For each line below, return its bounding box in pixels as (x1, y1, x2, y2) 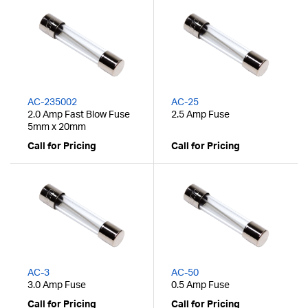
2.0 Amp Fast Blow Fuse (27, 110, 130, 120)
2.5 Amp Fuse (171, 110, 230, 120)
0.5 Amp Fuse (171, 280, 230, 291)
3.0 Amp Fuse (27, 280, 86, 291)
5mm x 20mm (27, 122, 86, 133)
